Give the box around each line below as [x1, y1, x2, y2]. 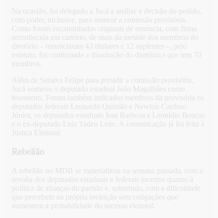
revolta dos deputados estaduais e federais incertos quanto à [12, 175, 193, 183]
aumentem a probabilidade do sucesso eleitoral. [12, 201, 156, 210]
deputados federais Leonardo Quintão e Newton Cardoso [12, 102, 187, 111]
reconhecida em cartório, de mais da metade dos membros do [12, 33, 198, 42]
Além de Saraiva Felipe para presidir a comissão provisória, [12, 76, 194, 85]
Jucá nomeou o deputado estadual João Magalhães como [12, 85, 185, 93]
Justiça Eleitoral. [12, 128, 62, 137]
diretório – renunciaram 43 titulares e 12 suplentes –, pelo [12, 42, 187, 51]
